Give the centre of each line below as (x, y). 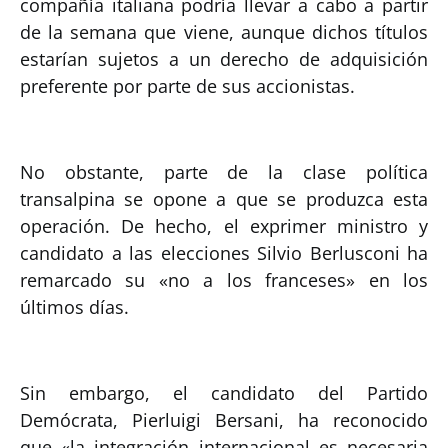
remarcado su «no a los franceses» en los (224, 279)
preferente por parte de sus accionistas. (187, 85)
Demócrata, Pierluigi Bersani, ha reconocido (224, 419)
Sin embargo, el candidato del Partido (224, 392)
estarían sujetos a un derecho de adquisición (224, 58)
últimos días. (74, 306)
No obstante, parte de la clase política (224, 171)
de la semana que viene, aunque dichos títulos (224, 31)
